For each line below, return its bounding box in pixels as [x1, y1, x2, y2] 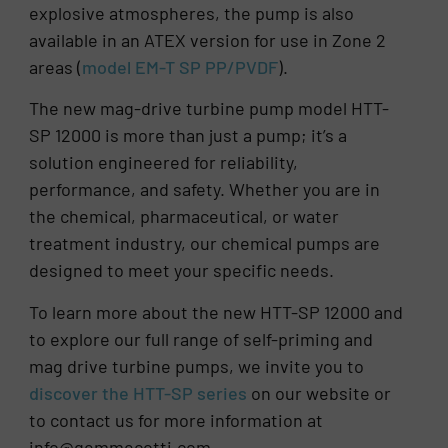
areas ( [29, 56, 83, 79]
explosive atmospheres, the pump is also [29, 2, 355, 25]
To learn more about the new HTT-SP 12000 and [29, 300, 404, 323]
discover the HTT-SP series [29, 381, 248, 404]
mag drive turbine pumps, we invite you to [29, 354, 365, 377]
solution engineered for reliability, [29, 151, 299, 174]
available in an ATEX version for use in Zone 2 [29, 29, 387, 52]
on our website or [247, 381, 392, 404]
